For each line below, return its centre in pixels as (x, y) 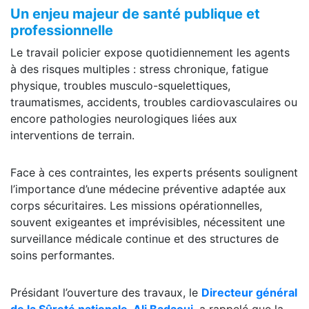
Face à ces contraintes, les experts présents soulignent (154, 172)
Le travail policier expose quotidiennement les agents (150, 52)
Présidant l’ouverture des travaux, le (106, 292)
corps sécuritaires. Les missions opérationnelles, (136, 205)
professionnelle (62, 30)
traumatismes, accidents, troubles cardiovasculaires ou (154, 102)
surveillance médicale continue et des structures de (144, 238)
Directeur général (249, 292)
